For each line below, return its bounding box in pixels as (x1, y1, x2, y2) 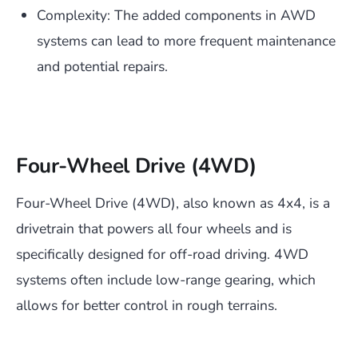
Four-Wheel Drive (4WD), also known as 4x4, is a (16, 193, 330, 213)
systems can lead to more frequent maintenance (37, 31, 336, 51)
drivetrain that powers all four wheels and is (16, 219, 292, 239)
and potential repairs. (37, 57, 168, 77)
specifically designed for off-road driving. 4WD (16, 245, 308, 265)
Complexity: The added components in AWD (37, 6, 316, 26)
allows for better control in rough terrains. (16, 296, 277, 316)
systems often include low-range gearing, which (16, 270, 316, 290)
